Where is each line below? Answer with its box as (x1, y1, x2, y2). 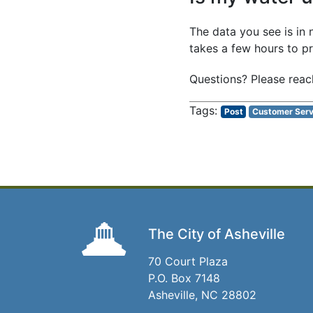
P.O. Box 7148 (148, 271, 220, 286)
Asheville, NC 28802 (148, 288, 256, 303)
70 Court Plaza (148, 254, 228, 269)
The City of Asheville (148, 226, 285, 243)
